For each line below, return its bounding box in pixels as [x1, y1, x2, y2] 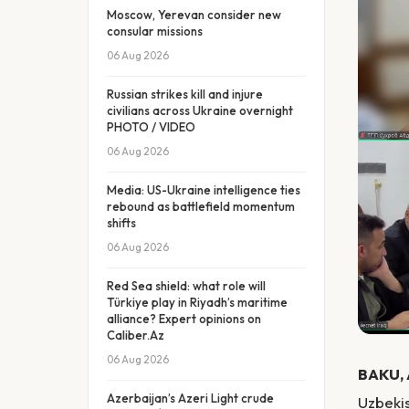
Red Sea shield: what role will [107, 278, 266, 293]
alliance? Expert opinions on [107, 311, 261, 326]
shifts [107, 215, 136, 230]
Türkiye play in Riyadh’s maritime [107, 295, 288, 309]
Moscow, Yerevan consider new [107, 7, 281, 22]
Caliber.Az [107, 328, 164, 342]
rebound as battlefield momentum [107, 199, 295, 214]
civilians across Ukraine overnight [107, 103, 293, 118]
